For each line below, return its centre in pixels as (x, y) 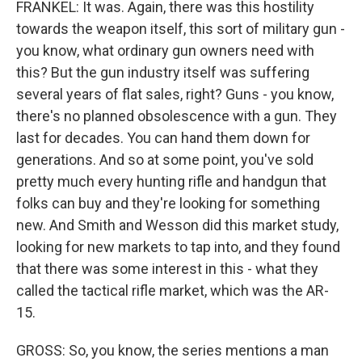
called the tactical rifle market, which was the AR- (173, 291)
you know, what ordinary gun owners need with (165, 51)
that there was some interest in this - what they (167, 269)
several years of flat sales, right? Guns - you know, (175, 95)
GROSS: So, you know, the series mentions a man (173, 351)
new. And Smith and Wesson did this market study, (177, 225)
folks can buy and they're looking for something (168, 204)
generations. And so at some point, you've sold (165, 160)
